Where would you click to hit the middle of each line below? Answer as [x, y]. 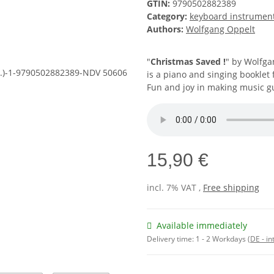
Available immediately [202, 226]
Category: [168, 17]
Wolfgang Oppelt [220, 29]
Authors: [165, 29]
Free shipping [231, 188]
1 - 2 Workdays [222, 239]
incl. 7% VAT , [175, 188]
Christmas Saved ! [188, 62]
